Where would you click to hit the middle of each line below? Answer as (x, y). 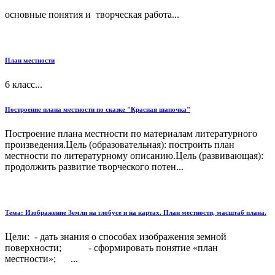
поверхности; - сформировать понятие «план (111, 247)
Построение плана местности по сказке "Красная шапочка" (98, 109)
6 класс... (24, 84)
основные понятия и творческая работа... (92, 14)
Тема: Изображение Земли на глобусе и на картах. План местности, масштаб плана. (136, 212)
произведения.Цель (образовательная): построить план (120, 144)
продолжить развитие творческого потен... (94, 166)
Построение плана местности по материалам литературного (131, 133)
